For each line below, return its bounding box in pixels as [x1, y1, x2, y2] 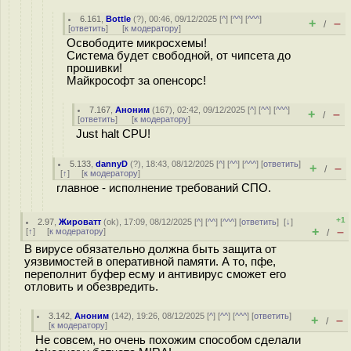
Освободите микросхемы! [67, 37, 207, 49]
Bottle [106, 14, 132, 24]
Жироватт [59, 217, 102, 226]
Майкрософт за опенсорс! [67, 74, 206, 87]
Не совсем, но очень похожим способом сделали [35, 334, 301, 346]
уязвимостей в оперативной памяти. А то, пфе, [24, 255, 276, 268]
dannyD [96, 159, 128, 168]
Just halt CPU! [76, 128, 150, 140]
